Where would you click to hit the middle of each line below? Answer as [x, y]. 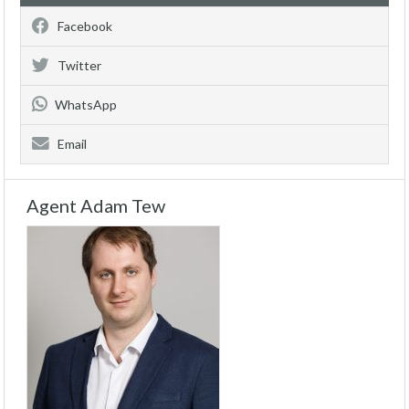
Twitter [79, 65]
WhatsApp [86, 105]
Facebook [85, 26]
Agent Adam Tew [96, 205]
